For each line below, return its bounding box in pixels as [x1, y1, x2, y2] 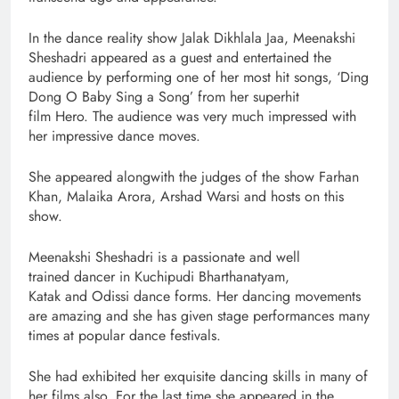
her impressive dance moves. [28, 126, 200, 147]
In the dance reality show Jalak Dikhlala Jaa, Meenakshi [28, 28, 355, 49]
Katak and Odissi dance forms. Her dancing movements [28, 286, 361, 307]
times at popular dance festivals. [28, 325, 221, 346]
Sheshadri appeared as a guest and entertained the [28, 47, 331, 69]
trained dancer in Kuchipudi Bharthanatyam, [28, 266, 289, 288]
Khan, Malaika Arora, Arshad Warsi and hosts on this [28, 186, 344, 208]
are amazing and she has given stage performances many [28, 305, 370, 327]
